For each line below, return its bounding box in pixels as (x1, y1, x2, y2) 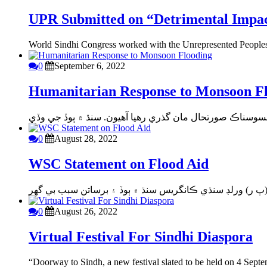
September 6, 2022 (54, 61, 125, 72)
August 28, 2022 (54, 133, 117, 144)
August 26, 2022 (54, 206, 117, 216)
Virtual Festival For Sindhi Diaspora (29, 228, 253, 244)
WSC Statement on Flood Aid (29, 156, 209, 172)
